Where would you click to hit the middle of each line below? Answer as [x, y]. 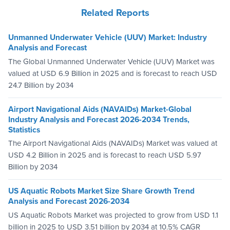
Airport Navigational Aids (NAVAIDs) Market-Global [100, 109]
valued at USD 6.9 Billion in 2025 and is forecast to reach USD [113, 73]
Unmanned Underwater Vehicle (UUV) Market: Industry [108, 38]
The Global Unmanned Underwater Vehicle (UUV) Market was [111, 61]
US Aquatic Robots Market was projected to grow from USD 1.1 [113, 215]
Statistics [24, 130]
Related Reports [115, 13]
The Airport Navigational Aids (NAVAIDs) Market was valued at [113, 143]
